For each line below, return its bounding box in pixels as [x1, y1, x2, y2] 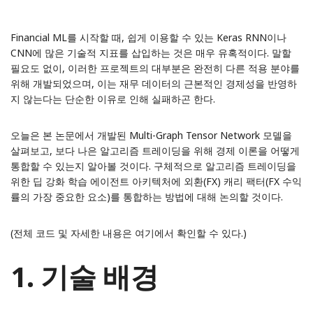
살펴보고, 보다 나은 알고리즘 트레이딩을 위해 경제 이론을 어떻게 [10, 144, 300, 157]
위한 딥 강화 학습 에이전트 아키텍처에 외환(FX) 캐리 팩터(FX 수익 [10, 175, 302, 188]
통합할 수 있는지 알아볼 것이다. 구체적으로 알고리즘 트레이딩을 [10, 159, 296, 173]
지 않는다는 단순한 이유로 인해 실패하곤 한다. [10, 92, 215, 105]
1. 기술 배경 [10, 257, 159, 296]
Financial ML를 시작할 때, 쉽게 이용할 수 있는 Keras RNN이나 [10, 31, 286, 44]
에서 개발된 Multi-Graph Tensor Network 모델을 [75, 129, 292, 142]
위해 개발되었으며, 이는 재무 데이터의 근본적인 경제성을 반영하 [10, 77, 297, 90]
